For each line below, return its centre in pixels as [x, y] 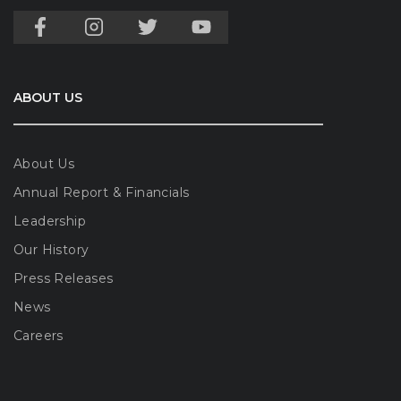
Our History [51, 249]
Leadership [50, 221]
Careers [38, 335]
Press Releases [64, 278]
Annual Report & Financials [102, 192]
